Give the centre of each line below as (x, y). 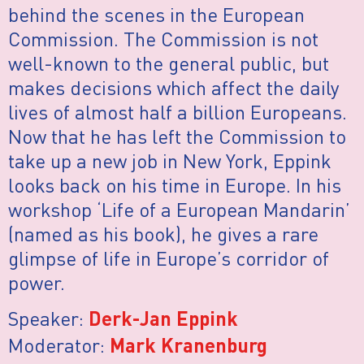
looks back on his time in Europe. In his (175, 184)
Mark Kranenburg (188, 348)
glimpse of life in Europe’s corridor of (169, 258)
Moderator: (59, 345)
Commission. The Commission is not (163, 38)
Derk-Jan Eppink (163, 321)
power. (37, 282)
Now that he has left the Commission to (177, 136)
